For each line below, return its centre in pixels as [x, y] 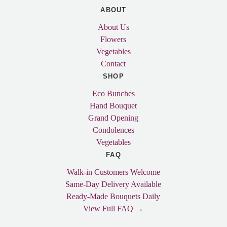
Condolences [113, 130]
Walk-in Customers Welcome [113, 172]
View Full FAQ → [113, 209]
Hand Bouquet [113, 106]
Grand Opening [113, 118]
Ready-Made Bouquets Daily [113, 196]
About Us [113, 27]
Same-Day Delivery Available [113, 184]
